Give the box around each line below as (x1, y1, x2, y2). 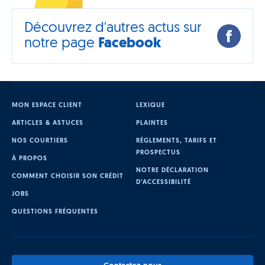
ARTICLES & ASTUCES (12, 119, 83, 127)
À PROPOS (12, 155, 47, 162)
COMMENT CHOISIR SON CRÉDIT (12, 173, 124, 180)
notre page (24, 36, 98, 51)
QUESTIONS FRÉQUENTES (12, 208, 98, 215)
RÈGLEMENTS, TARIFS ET (135, 137, 217, 144)
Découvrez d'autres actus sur (24, 21, 202, 35)
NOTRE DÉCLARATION (135, 167, 209, 174)
